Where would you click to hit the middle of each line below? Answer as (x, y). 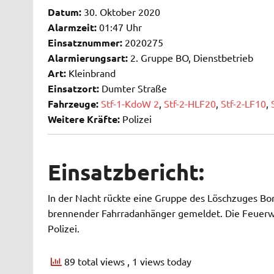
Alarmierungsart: (87, 58)
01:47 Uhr (119, 27)
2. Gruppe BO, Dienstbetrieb (190, 58)
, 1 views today (159, 261)
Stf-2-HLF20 (190, 104)
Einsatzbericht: (126, 172)
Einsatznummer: (85, 43)
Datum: (64, 12)
